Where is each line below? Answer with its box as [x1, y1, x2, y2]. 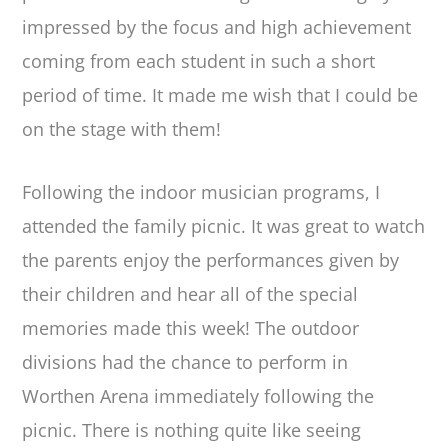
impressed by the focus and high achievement [22, 14, 412, 39]
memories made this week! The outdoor [22, 315, 360, 340]
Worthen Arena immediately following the [22, 383, 375, 408]
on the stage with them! [22, 116, 222, 141]
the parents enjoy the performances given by [22, 247, 400, 272]
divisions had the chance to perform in [22, 349, 349, 374]
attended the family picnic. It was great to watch [22, 213, 426, 238]
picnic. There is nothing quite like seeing [22, 417, 362, 442]
